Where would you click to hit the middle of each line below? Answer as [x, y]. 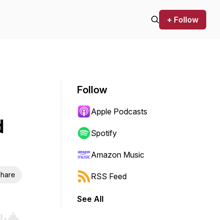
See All [90, 199]
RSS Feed [109, 176]
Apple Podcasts [119, 111]
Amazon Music [118, 155]
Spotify [104, 133]
